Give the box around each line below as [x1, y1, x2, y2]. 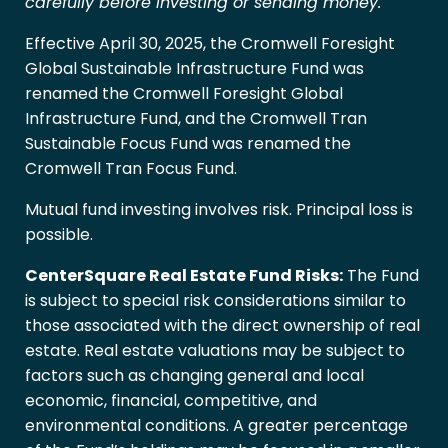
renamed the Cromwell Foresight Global [25, 82, 343, 106]
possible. [25, 223, 93, 247]
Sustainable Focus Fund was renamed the [25, 132, 351, 156]
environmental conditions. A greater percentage [25, 414, 408, 438]
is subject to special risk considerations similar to [25, 289, 406, 313]
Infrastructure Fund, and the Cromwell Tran [25, 107, 367, 131]
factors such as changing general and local [25, 364, 364, 388]
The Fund [343, 264, 419, 288]
